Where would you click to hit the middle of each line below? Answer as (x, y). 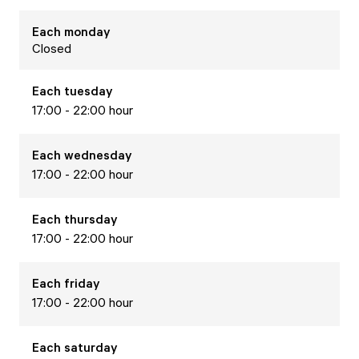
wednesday (98, 155)
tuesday (89, 91)
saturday (91, 347)
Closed (52, 48)
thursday (91, 219)
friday (82, 283)
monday (87, 31)
